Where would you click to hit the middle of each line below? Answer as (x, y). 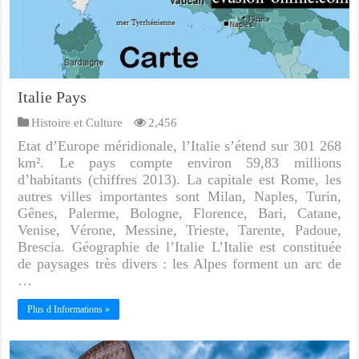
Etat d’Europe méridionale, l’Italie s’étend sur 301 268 (179, 146)
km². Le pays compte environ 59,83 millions (179, 163)
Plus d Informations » (69, 310)
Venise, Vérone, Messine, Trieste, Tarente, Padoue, (179, 230)
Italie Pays (52, 97)
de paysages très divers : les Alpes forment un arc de (179, 264)
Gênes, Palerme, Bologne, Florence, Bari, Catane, (179, 214)
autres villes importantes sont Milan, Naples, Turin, (179, 197)
